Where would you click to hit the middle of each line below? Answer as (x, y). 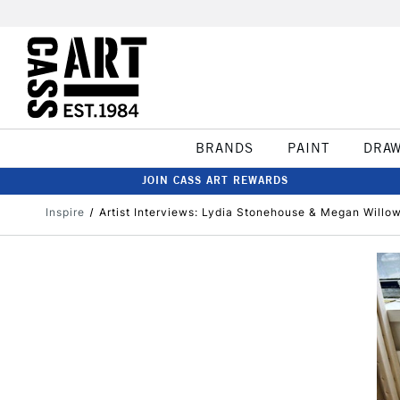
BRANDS (224, 148)
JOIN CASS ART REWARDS (215, 180)
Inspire (65, 212)
